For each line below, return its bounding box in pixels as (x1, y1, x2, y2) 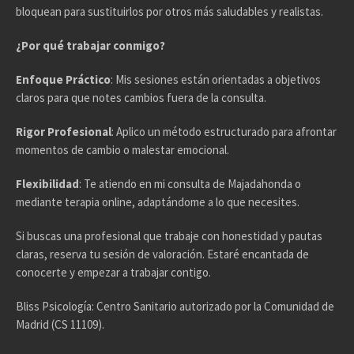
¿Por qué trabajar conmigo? (16, 38, 166, 54)
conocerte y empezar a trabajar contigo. (16, 265, 212, 281)
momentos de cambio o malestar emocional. (16, 142, 230, 158)
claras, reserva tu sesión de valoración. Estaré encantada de (16, 247, 310, 262)
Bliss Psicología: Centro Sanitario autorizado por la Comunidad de (16, 299, 335, 314)
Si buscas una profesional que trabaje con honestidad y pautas (16, 228, 323, 244)
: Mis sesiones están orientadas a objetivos (111, 72, 322, 88)
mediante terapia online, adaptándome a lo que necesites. (16, 194, 300, 210)
